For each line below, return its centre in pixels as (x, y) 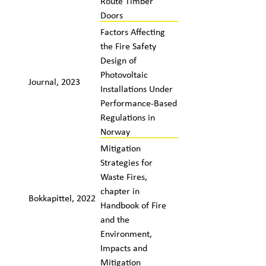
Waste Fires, (123, 176)
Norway (115, 131)
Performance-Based (138, 103)
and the (115, 219)
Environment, (126, 233)
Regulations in (127, 117)
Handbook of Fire (133, 205)
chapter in (120, 191)
